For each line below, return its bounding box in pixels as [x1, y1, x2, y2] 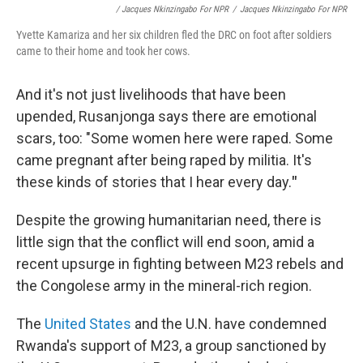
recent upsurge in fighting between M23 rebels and [16, 255, 344, 272]
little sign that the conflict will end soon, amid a [16, 233, 314, 250]
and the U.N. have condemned [131, 315, 327, 332]
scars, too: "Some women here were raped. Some [16, 130, 333, 147]
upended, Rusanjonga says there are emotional [16, 108, 317, 125]
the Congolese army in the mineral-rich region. [16, 277, 312, 294]
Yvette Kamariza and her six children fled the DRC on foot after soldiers [16, 28, 331, 41]
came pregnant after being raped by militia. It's [16, 152, 312, 169]
